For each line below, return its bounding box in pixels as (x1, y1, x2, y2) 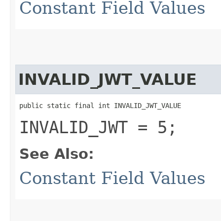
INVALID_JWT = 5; (19, 117, 177, 137)
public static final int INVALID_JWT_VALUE (19, 101, 181, 110)
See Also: (19, 145, 94, 162)
